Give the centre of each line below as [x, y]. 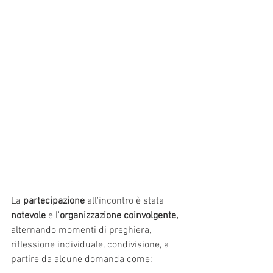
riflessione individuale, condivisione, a [91, 245]
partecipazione [55, 201]
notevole [30, 215]
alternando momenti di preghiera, [82, 230]
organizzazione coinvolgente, [119, 215]
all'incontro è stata [127, 201]
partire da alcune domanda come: [82, 259]
